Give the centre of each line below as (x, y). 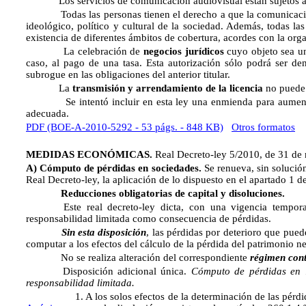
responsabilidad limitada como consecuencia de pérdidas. (149, 219)
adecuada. (47, 113)
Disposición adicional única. (125, 271)
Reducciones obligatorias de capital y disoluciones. (173, 193)
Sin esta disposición (104, 232)
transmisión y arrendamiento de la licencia (168, 88)
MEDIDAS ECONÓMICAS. (91, 154)
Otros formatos (263, 127)
